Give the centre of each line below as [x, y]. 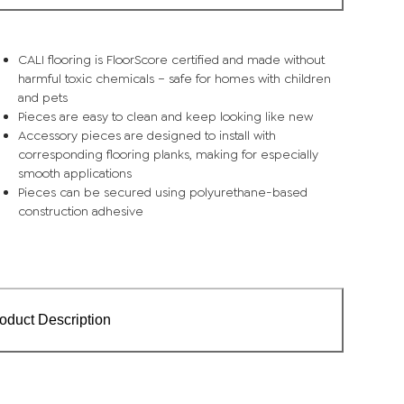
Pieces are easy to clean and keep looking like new [165, 116]
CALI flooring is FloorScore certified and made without [171, 59]
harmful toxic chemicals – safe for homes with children [174, 78]
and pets [42, 97]
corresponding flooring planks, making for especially [168, 154]
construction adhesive [80, 211]
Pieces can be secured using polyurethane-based [162, 192]
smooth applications [74, 173]
